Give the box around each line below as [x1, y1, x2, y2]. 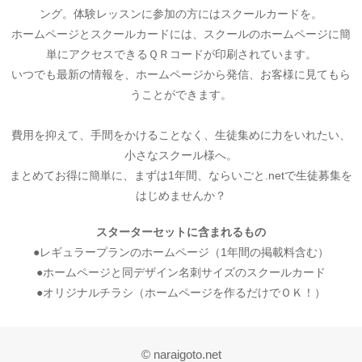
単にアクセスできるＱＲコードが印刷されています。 [45, 47, 317, 61]
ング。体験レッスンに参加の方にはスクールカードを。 [40, 6, 322, 20]
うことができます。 [130, 87, 232, 101]
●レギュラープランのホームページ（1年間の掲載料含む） [33, 245, 329, 259]
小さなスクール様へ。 [124, 148, 238, 162]
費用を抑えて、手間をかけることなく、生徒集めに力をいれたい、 [11, 128, 351, 141]
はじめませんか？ [136, 188, 226, 202]
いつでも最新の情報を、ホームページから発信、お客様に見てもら [11, 67, 351, 81]
